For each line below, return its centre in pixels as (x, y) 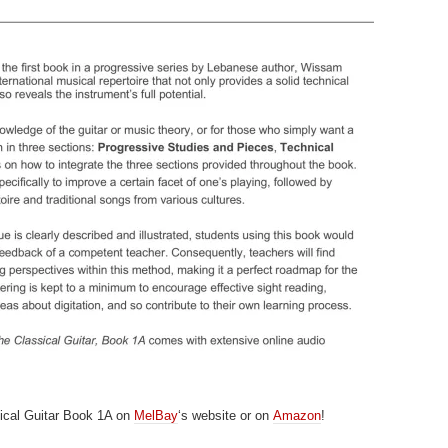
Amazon (297, 415)
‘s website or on (225, 415)
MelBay (156, 415)
